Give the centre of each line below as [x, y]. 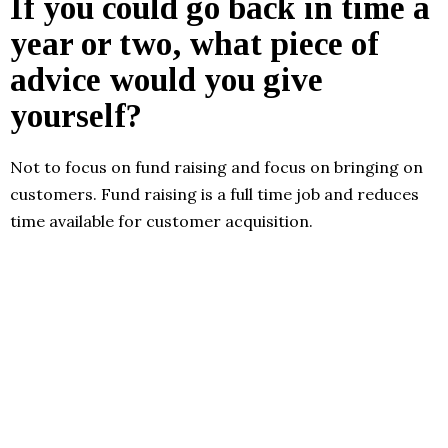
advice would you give [166, 79]
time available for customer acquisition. [161, 220]
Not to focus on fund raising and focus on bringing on [216, 166]
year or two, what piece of [194, 43]
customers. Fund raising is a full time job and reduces [214, 193]
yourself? [76, 115]
